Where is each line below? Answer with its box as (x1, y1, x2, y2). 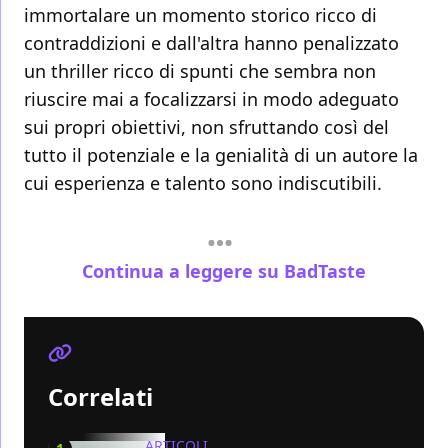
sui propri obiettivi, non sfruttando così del (24, 115, 389, 140)
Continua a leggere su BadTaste (82, 258, 366, 283)
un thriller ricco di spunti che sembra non (24, 59, 376, 84)
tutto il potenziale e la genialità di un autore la (24, 143, 418, 168)
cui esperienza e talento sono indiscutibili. (24, 171, 382, 196)
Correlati (48, 379, 153, 413)
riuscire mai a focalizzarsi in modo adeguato (24, 87, 399, 112)
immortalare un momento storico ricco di (24, 3, 377, 28)
